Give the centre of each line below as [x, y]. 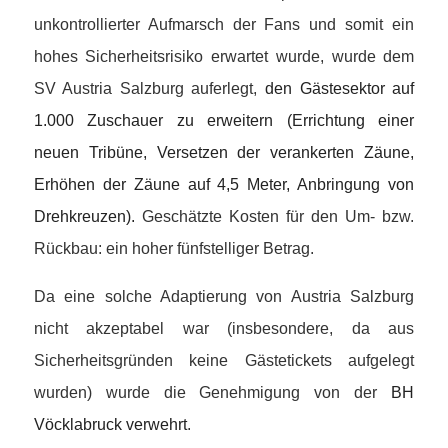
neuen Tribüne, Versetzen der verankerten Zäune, [224, 152]
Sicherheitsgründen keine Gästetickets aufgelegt [224, 360]
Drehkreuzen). [84, 216]
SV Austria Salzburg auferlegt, [149, 88]
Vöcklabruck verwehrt [110, 424]
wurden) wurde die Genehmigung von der [212, 392]
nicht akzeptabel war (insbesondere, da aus [224, 328]
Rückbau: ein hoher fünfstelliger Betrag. [173, 248]
